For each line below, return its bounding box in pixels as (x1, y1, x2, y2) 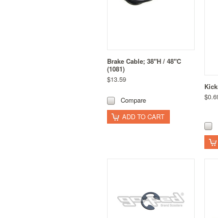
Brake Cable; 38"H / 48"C (107, 56, 181, 66)
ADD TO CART (122, 111, 164, 121)
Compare (121, 95, 146, 105)
